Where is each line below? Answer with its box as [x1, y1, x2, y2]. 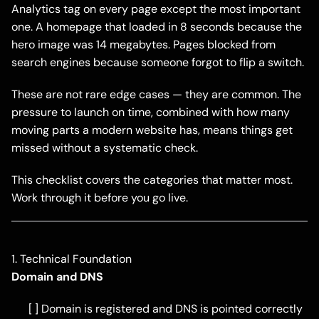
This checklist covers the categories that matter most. [11, 172, 293, 188]
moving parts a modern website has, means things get [11, 122, 293, 138]
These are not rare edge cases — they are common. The [11, 87, 301, 103]
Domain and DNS [11, 269, 103, 285]
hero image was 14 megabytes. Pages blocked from [11, 37, 276, 53]
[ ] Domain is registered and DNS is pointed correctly [28, 301, 303, 317]
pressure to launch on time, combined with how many [11, 105, 290, 120]
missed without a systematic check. [11, 140, 198, 156]
